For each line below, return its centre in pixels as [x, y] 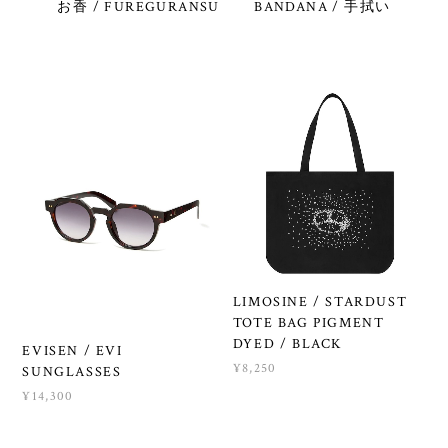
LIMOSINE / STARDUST [320, 302]
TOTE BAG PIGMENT [308, 323]
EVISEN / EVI [72, 350]
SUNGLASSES [72, 371]
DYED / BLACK [287, 344]
